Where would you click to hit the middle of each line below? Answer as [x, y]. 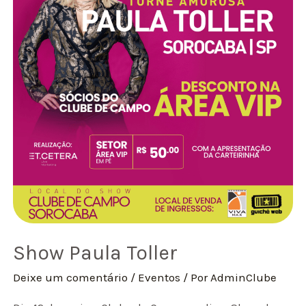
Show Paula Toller [96, 253]
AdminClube [244, 278]
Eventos [159, 278]
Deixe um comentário [71, 278]
